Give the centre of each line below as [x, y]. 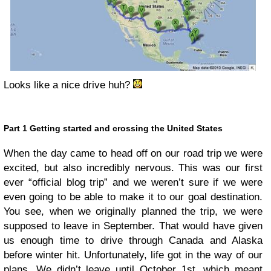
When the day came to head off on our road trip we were [133, 153]
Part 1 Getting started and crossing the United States [113, 128]
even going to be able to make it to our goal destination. [133, 197]
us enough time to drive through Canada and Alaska [133, 240]
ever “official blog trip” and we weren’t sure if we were [133, 182]
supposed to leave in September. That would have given [133, 226]
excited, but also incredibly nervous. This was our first [133, 168]
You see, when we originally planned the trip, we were [133, 211]
